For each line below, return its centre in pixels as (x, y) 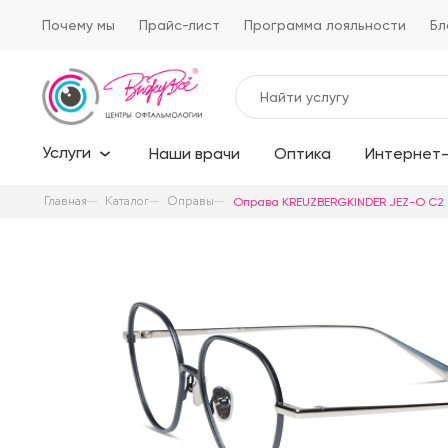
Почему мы (78, 25)
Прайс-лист (179, 25)
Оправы (190, 201)
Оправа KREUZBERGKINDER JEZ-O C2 (338, 201)
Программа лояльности (325, 25)
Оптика (302, 154)
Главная (65, 201)
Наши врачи (194, 154)
